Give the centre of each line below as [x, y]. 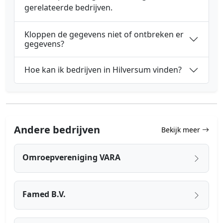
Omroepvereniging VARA [71, 157]
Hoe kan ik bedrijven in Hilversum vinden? [103, 70]
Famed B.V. [44, 194]
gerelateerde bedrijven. [68, 7]
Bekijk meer [182, 130]
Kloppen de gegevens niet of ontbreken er [104, 34]
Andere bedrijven [57, 129]
